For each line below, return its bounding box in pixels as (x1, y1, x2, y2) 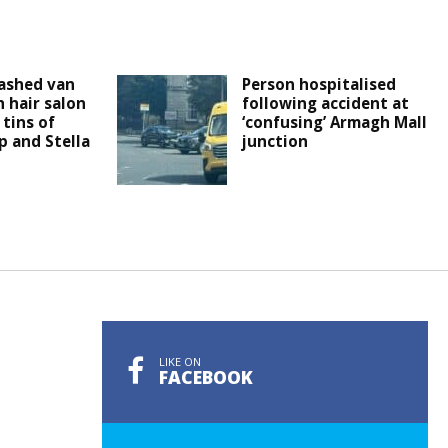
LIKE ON (159, 354, 201, 370)
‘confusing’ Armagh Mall (242, 112, 428, 133)
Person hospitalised (242, 74, 397, 95)
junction (242, 131, 309, 152)
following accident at (242, 93, 410, 114)
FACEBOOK (159, 365, 253, 390)
